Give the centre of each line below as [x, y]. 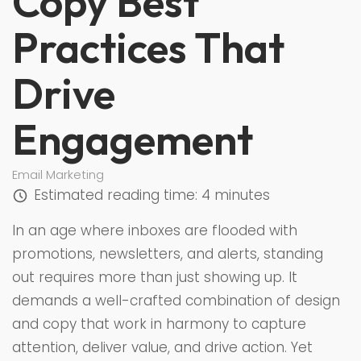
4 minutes [235, 195]
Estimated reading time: [117, 195]
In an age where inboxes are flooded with [155, 231]
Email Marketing [58, 175]
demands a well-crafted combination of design [176, 301]
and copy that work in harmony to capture [159, 324]
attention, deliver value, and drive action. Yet [162, 348]
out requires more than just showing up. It [155, 278]
